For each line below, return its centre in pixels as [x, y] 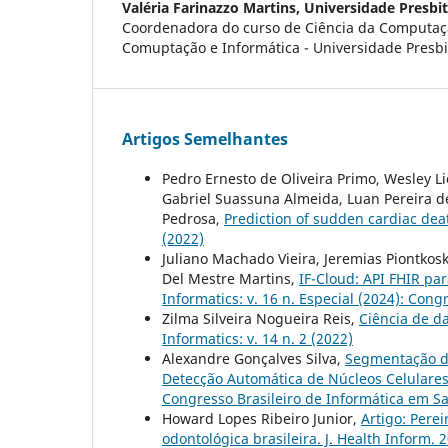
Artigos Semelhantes [205, 138]
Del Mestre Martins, [230, 278]
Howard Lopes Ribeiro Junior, [261, 418]
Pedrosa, [193, 218]
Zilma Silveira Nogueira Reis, [260, 318]
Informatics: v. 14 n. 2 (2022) [257, 338]
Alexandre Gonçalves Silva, [253, 358]
